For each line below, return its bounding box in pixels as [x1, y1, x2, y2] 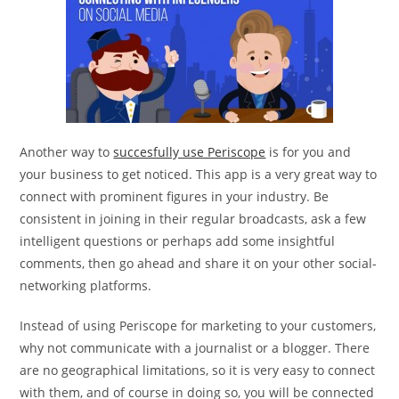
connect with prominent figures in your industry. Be [20, 187, 330, 205]
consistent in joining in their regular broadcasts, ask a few [20, 209, 367, 227]
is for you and [265, 142, 352, 160]
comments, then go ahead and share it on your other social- [20, 254, 378, 272]
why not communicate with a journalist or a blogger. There [20, 338, 370, 356]
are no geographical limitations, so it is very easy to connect [20, 361, 376, 379]
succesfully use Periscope [113, 142, 266, 160]
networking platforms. [20, 276, 152, 294]
